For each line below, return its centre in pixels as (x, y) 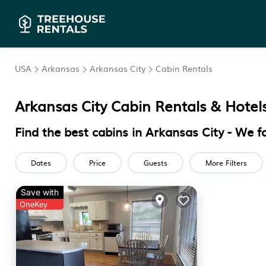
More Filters (226, 163)
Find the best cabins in (80, 131)
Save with (40, 192)
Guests (156, 163)
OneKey (34, 204)
